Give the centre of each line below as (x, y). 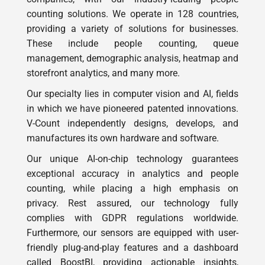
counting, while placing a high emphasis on (132, 188)
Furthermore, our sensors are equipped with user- (132, 232)
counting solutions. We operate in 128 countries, (132, 14)
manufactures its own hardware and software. (122, 138)
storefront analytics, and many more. (103, 73)
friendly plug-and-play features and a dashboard (132, 247)
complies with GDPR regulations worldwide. (132, 218)
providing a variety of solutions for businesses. (132, 28)
